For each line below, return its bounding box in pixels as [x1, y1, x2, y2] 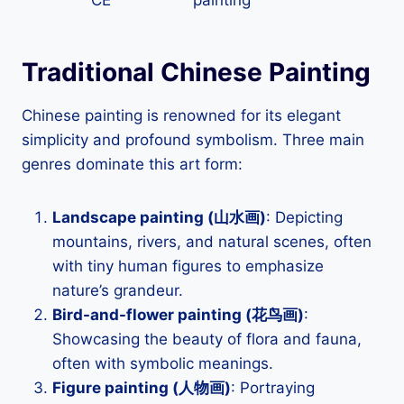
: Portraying [231, 379, 315, 398]
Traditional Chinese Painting [22, 57, 371, 88]
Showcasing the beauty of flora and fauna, [52, 330, 362, 349]
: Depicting [266, 208, 343, 227]
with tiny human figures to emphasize [52, 257, 324, 276]
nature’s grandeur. [52, 281, 183, 300]
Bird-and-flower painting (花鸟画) [52, 306, 304, 325]
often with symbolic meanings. [52, 354, 273, 373]
